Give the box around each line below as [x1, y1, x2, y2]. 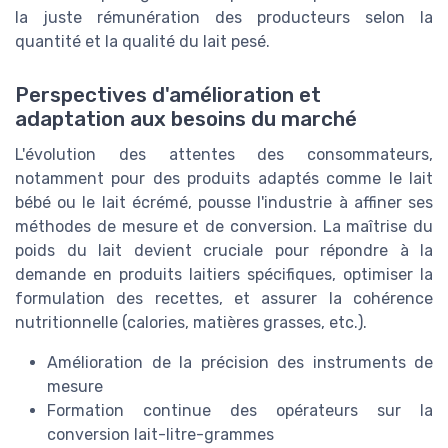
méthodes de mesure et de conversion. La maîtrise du [15, 217, 433, 237]
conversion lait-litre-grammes [47, 425, 274, 445]
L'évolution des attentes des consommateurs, [15, 145, 433, 165]
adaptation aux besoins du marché [15, 107, 357, 132]
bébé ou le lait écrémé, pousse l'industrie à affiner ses [15, 193, 433, 213]
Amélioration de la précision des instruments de [47, 353, 433, 373]
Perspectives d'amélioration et [15, 83, 321, 108]
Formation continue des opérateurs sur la [47, 401, 433, 421]
